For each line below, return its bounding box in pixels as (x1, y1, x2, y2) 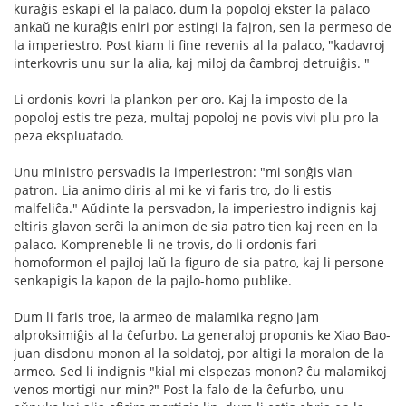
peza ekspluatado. (14, 127, 124, 144)
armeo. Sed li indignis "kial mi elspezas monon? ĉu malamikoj (14, 362, 387, 380)
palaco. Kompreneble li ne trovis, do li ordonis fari (14, 236, 317, 253)
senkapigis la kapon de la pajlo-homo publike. (14, 272, 292, 289)
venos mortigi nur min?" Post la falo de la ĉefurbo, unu (14, 381, 344, 398)
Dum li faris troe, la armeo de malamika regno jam (14, 308, 319, 325)
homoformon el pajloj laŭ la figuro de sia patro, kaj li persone (14, 254, 384, 271)
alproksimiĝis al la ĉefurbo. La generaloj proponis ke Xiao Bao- (14, 326, 391, 343)
